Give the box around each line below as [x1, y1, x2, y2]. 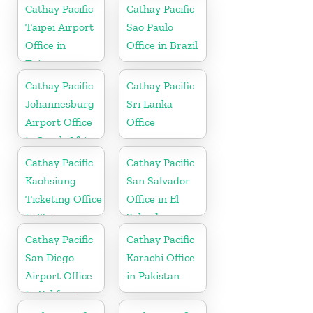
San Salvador [126, 173, 191, 187]
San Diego [25, 250, 74, 264]
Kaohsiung [25, 173, 76, 187]
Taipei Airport [25, 20, 94, 34]
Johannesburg [25, 96, 94, 110]
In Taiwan [25, 210, 73, 224]
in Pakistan [126, 268, 180, 282]
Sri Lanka [126, 96, 173, 110]
